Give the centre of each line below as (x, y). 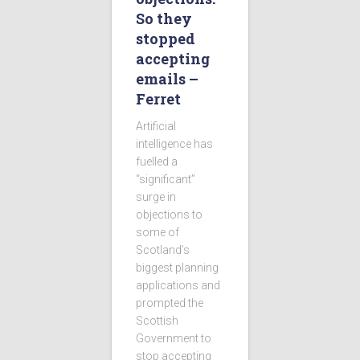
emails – (167, 79)
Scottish (157, 321)
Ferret (158, 99)
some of (157, 233)
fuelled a (157, 162)
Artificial (156, 127)
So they (164, 19)
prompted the (170, 303)
